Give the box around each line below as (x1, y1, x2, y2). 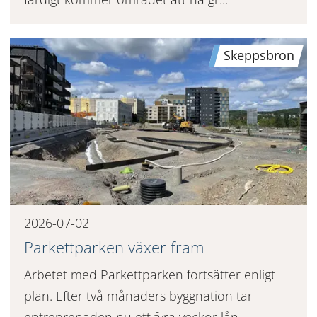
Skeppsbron (224, 46, 295, 64)
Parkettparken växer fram (23, 236, 204, 258)
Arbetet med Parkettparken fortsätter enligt (23, 265, 275, 283)
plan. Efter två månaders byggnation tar (23, 287, 253, 304)
